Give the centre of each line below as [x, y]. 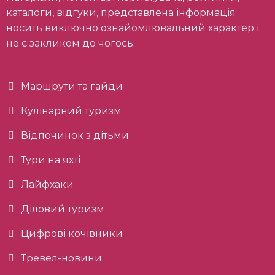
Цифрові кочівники [72, 234]
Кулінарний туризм [71, 111]
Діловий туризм [62, 209]
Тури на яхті [50, 160]
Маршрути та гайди [72, 87]
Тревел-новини [61, 258]
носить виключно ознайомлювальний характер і [132, 28]
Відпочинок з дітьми [75, 136]
